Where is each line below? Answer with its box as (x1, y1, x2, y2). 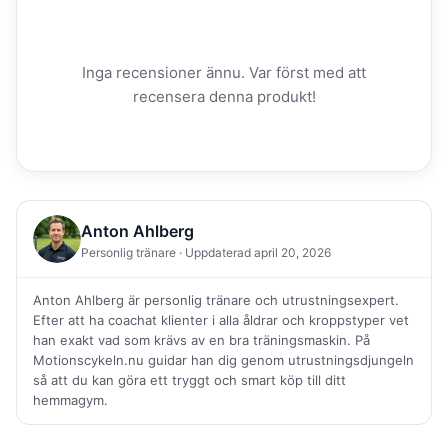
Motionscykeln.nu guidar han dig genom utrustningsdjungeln (33, 352, 414, 369)
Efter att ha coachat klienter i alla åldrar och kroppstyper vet (33, 312, 409, 329)
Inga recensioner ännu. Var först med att (82, 63, 366, 83)
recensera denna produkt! (132, 87, 316, 107)
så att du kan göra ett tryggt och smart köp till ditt (33, 372, 346, 389)
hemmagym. (33, 392, 108, 409)
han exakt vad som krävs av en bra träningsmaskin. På (33, 332, 370, 349)
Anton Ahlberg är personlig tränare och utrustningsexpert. (33, 292, 399, 309)
